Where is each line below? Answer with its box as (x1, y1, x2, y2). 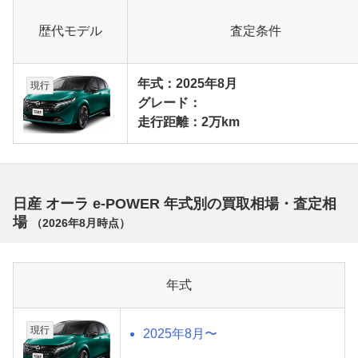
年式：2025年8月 (137, 76, 237, 90)
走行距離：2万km (137, 114, 240, 129)
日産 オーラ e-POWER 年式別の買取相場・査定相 (13, 195, 336, 212)
